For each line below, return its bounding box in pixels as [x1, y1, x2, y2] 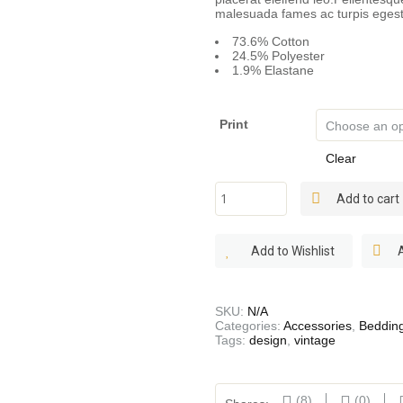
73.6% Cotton [232, 33, 309, 49]
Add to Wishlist [251, 243, 335, 258]
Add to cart [336, 191, 399, 206]
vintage [294, 332, 336, 347]
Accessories [283, 318, 352, 333]
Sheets [215, 195, 257, 210]
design [249, 332, 287, 347]
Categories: [215, 318, 283, 333]
